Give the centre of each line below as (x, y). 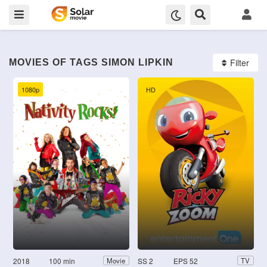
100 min (62, 260)
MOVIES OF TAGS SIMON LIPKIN (91, 62)
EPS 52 (186, 260)
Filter (240, 63)
